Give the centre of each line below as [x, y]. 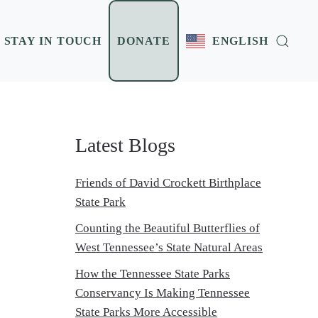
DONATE [144, 40]
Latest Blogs [125, 145]
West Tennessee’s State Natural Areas [169, 247]
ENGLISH [240, 40]
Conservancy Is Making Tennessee [163, 293]
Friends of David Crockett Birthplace [168, 183]
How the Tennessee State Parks [153, 274]
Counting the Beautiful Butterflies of [168, 228]
